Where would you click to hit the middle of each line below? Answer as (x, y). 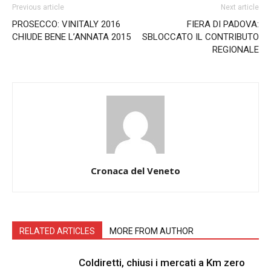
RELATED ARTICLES (57, 231)
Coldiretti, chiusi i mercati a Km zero (162, 263)
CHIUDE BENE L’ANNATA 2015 (71, 37)
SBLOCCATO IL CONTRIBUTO (201, 37)
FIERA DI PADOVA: (223, 24)
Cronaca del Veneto (135, 171)
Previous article (38, 7)
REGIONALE (236, 50)
